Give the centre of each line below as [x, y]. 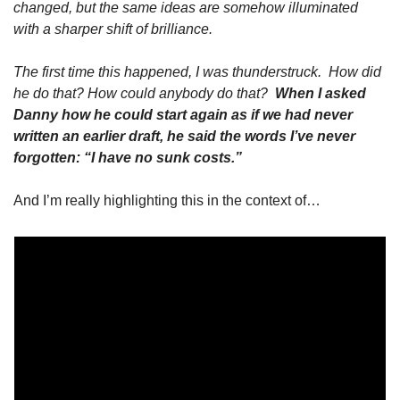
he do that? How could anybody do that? [144, 93]
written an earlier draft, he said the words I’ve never [184, 136]
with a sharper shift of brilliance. [113, 29]
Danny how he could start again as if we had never [183, 115]
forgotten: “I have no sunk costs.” [128, 158]
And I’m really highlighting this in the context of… [167, 200]
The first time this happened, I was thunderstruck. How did [197, 72]
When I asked [321, 93]
